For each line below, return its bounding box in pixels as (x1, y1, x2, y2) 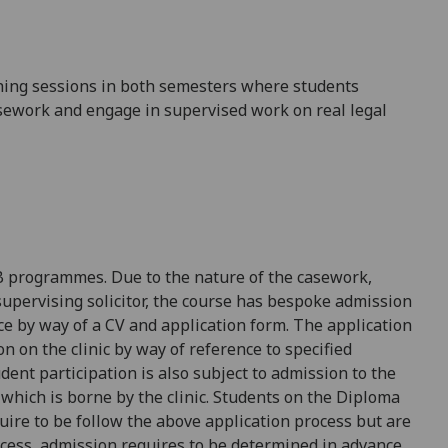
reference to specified (189, 337, 352, 360)
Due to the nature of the (111, 265, 297, 288)
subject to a (189, 361, 280, 384)
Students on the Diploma (213, 385, 400, 408)
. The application (286, 313, 412, 336)
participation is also (35, 361, 189, 384)
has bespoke (236, 289, 335, 312)
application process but (205, 409, 382, 432)
